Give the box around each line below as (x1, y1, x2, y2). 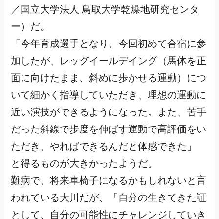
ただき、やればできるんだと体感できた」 (10, 140, 197, 152)
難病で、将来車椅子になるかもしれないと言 (10, 175, 206, 186)
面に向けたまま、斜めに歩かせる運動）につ (10, 72, 206, 84)
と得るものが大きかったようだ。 (10, 157, 157, 169)
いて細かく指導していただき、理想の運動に (10, 89, 206, 101)
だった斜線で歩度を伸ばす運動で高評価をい (10, 123, 206, 135)
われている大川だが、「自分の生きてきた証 (10, 192, 206, 203)
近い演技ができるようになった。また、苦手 (10, 106, 206, 118)
